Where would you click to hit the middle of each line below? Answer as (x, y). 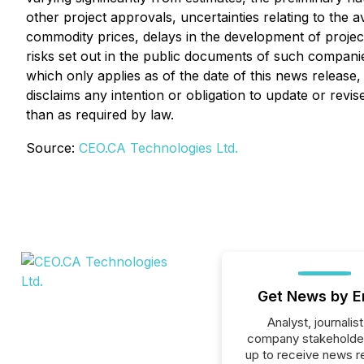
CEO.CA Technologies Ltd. (158, 148)
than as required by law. (100, 115)
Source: (52, 148)
